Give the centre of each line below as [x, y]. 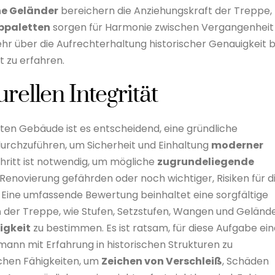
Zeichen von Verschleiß [162, 261]
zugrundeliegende [206, 161]
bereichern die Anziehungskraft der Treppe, [165, 11]
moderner [237, 145]
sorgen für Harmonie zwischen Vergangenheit [162, 28]
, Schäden [246, 261]
